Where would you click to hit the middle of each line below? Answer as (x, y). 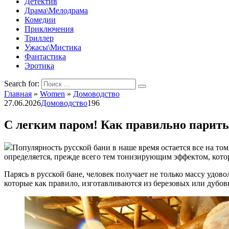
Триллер (39, 38)
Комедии (40, 20)
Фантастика (45, 56)
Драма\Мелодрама (56, 10)
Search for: (22, 84)
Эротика (39, 66)
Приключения (49, 29)
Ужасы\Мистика (53, 47)
